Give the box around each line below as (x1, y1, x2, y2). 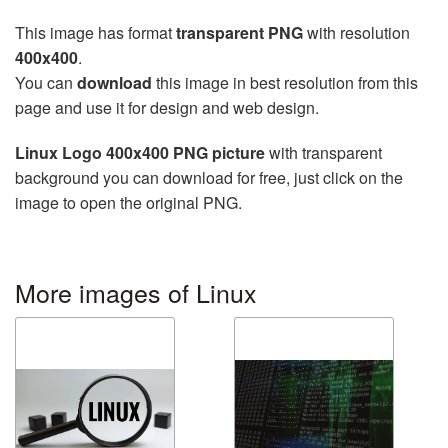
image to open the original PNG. (15, 191, 242, 214)
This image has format (15, 21, 176, 44)
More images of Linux (15, 274, 257, 310)
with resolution (303, 21, 410, 44)
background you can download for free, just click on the (15, 166, 403, 189)
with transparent (265, 141, 382, 164)
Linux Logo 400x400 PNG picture (15, 141, 265, 164)
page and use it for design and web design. (15, 96, 319, 119)
